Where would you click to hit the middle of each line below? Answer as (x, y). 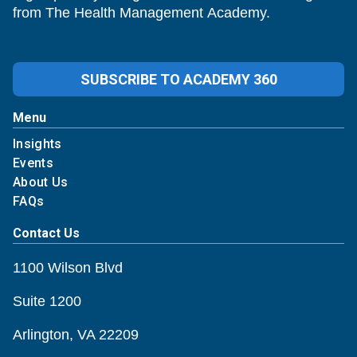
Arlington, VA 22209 (76, 334)
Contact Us (46, 233)
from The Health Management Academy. (141, 12)
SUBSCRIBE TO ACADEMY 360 (178, 79)
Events (33, 163)
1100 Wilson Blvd (68, 267)
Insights (37, 143)
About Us (41, 182)
